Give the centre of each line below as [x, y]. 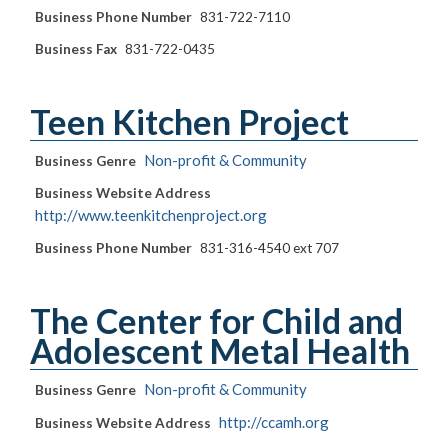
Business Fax [76, 49]
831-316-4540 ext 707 [269, 248]
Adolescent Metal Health [220, 351]
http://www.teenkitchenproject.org [151, 215]
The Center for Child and [216, 321]
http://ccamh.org [274, 422]
